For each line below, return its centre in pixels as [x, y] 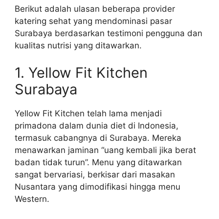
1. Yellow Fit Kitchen [81, 72]
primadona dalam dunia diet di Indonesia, [97, 125]
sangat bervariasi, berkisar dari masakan [95, 174]
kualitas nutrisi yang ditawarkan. [78, 46]
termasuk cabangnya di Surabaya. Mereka [98, 138]
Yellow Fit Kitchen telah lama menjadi [88, 113]
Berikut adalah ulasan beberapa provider [95, 9]
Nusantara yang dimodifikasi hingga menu [98, 186]
